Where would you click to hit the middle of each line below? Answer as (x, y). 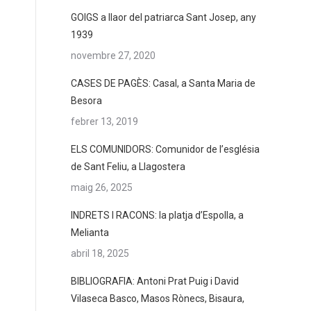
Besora (86, 101)
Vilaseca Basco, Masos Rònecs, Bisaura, (158, 299)
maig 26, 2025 (102, 187)
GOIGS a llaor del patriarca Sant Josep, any (163, 17)
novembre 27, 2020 (113, 56)
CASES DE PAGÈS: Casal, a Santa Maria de (163, 83)
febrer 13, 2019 (104, 121)
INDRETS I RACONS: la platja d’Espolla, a (157, 215)
